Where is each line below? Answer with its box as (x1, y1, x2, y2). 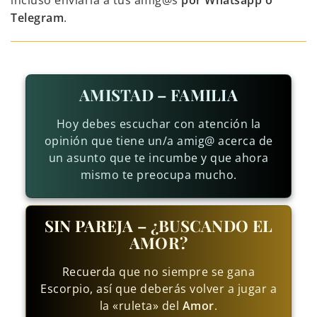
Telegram (11, 10, 64, 26)
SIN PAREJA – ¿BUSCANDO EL (44, 215, 273, 237)
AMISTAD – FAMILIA (79, 84, 238, 106)
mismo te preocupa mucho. (80, 167, 237, 183)
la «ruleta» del (99, 298, 183, 314)
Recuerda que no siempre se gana (62, 264, 255, 280)
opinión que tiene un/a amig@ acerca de (44, 133, 273, 149)
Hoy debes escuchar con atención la (56, 116, 261, 132)
